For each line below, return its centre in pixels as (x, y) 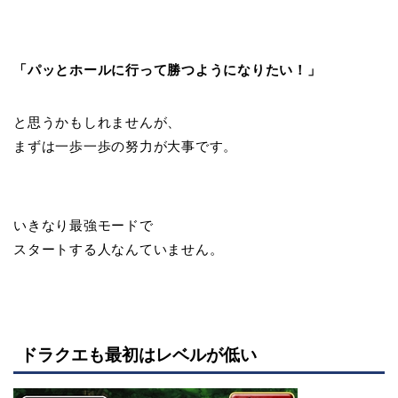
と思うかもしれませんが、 (98, 123)
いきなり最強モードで (84, 226)
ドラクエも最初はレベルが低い (139, 355)
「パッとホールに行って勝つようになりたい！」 (167, 70)
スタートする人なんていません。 (119, 250)
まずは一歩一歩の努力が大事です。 (126, 147)
